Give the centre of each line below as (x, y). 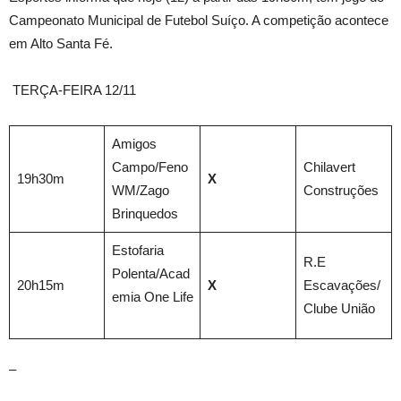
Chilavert (329, 167)
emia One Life (152, 297)
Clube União (339, 308)
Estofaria (137, 250)
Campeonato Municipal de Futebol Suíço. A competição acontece (199, 20)
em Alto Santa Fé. (61, 43)
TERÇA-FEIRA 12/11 (73, 90)
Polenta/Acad (150, 273)
